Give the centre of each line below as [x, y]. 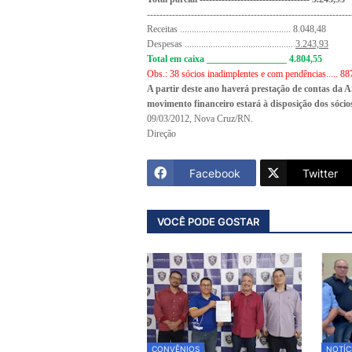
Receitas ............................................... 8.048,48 [236, 29]
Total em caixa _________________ [218, 59]
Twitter [320, 173]
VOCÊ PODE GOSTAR [208, 221]
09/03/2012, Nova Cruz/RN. [200, 119]
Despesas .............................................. [221, 44]
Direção [161, 134]
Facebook [215, 173]
